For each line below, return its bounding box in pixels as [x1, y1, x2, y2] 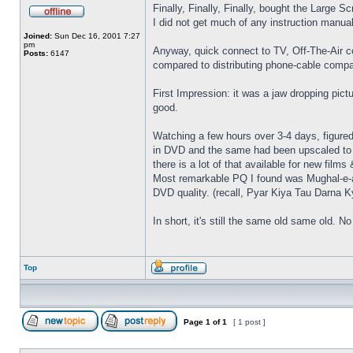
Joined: [24, 32, 52, 40]
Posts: [24, 49, 48, 58]
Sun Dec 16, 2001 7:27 [52, 32, 140, 40]
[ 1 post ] [231, 318, 268, 326]
